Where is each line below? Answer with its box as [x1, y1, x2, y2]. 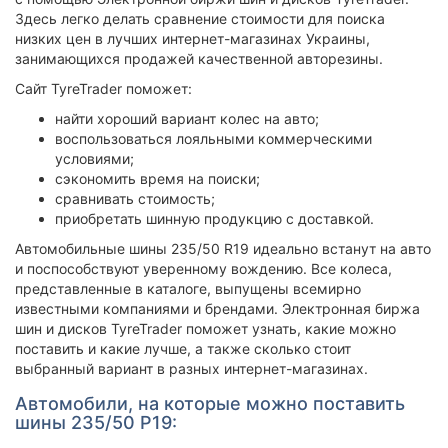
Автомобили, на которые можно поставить [15, 393, 405, 414]
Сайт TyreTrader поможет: [15, 80, 192, 97]
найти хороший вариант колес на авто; [55, 110, 319, 127]
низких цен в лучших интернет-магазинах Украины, [15, 30, 370, 47]
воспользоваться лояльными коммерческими [55, 130, 372, 147]
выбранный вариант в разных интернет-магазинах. [15, 360, 368, 377]
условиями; [55, 150, 134, 167]
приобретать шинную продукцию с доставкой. [55, 210, 374, 227]
